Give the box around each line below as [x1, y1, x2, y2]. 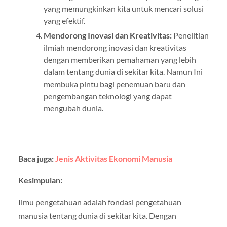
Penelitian [171, 30, 209, 41]
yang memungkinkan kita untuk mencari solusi [43, 4, 204, 14]
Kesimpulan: [18, 175, 62, 185]
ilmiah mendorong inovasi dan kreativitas [43, 43, 186, 53]
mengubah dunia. [43, 103, 103, 113]
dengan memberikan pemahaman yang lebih [43, 55, 196, 65]
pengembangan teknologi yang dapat [43, 91, 172, 101]
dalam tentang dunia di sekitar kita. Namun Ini [43, 67, 203, 77]
